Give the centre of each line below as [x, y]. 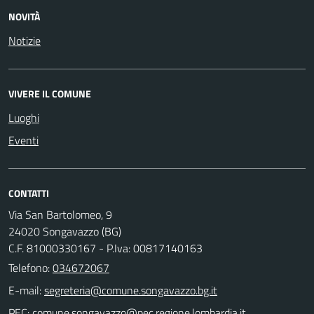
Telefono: [30, 267]
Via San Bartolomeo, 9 [60, 214]
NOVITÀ [24, 16]
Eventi [23, 140]
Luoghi [24, 117]
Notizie [25, 40]
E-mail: [25, 290]
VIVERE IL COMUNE [50, 93]
